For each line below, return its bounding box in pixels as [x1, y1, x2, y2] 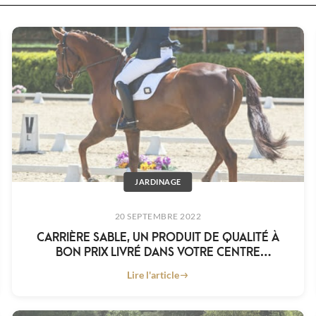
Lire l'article [126, 269, 179, 281]
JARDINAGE [135, 177, 181, 187]
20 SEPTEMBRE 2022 [114, 211, 202, 222]
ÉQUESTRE [128, 257, 188, 275]
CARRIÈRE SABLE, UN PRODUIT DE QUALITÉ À [36, 227, 279, 245]
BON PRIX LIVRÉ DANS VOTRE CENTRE [55, 242, 260, 260]
